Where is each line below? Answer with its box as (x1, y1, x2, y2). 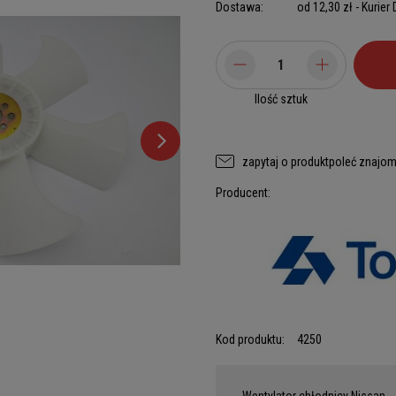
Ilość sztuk (255, 92, 308, 106)
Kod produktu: (216, 332, 285, 346)
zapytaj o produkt (242, 154, 329, 169)
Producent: (216, 186, 270, 200)
